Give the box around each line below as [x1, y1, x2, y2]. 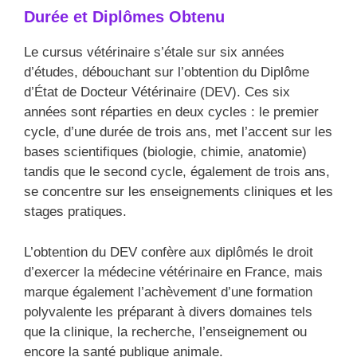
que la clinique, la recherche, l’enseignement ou [24, 324, 307, 339]
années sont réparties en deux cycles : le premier [24, 104, 319, 120]
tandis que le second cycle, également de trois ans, [24, 164, 330, 180]
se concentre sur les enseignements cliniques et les [24, 184, 333, 200]
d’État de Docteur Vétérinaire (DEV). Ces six [24, 84, 290, 100]
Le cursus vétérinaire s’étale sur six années [24, 45, 284, 61]
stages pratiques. [24, 204, 127, 220]
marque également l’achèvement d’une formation [24, 284, 312, 300]
